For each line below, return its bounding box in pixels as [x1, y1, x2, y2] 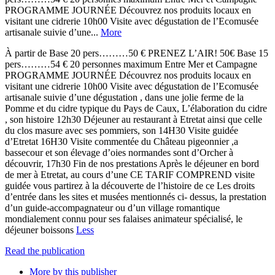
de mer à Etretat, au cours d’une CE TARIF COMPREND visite [5, 169, 255, 180]
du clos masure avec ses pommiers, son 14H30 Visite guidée [5, 125, 238, 136]
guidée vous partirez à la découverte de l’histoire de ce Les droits [5, 180, 255, 191]
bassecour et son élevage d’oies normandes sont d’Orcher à [5, 147, 233, 158]
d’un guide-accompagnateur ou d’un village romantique [5, 202, 220, 213]
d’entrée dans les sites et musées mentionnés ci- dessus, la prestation [5, 191, 266, 202]
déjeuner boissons [5, 224, 76, 235]
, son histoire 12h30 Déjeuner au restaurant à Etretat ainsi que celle [5, 114, 262, 125]
